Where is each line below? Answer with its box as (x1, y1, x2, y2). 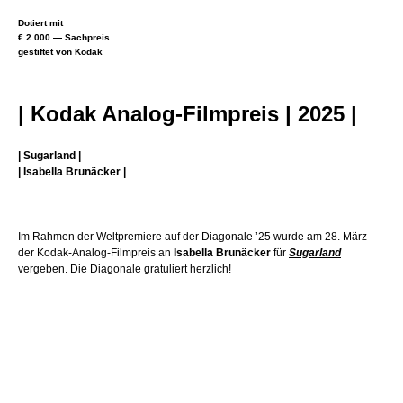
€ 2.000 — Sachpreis (18, 32, 110, 43)
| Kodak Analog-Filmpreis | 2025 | (18, 102, 357, 127)
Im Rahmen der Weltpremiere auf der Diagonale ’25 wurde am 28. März (18, 230, 367, 244)
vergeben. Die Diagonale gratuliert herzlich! (18, 263, 231, 276)
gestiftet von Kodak (18, 47, 103, 58)
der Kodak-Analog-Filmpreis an (18, 246, 174, 260)
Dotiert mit (18, 18, 63, 29)
